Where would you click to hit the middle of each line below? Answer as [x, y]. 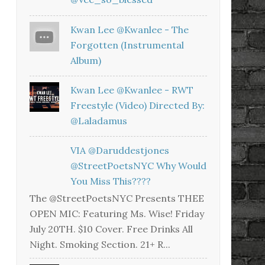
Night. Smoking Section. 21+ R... [100, 245]
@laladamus [99, 120]
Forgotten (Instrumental [127, 45]
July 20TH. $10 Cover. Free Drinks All [111, 229]
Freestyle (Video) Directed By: [138, 105]
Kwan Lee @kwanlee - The [130, 29]
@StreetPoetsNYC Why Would [139, 165]
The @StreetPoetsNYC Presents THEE [117, 198]
